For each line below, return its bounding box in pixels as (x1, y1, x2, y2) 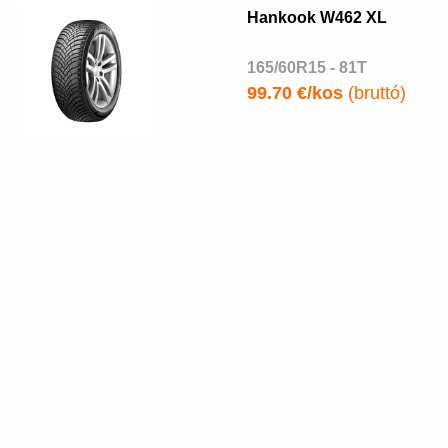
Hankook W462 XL (246, 9, 387, 26)
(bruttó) (342, 83, 406, 103)
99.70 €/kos (246, 83, 343, 103)
